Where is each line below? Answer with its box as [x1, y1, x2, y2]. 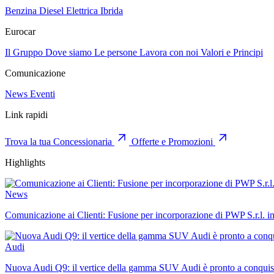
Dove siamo [45, 47, 94, 58]
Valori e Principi [201, 47, 263, 58]
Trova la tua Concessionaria [5, 136, 114, 147]
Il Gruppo [5, 47, 45, 58]
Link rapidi [5, 109, 48, 120]
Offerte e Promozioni [131, 136, 215, 147]
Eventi [30, 89, 55, 100]
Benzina [5, 6, 39, 17]
